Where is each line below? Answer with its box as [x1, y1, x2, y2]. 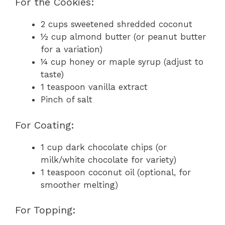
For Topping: [15, 204, 76, 216]
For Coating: [15, 119, 74, 131]
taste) [41, 69, 64, 80]
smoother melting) [41, 179, 118, 190]
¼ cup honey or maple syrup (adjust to [41, 57, 203, 67]
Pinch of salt [41, 94, 92, 105]
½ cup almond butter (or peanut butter [41, 32, 206, 42]
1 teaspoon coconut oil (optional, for [41, 167, 191, 177]
